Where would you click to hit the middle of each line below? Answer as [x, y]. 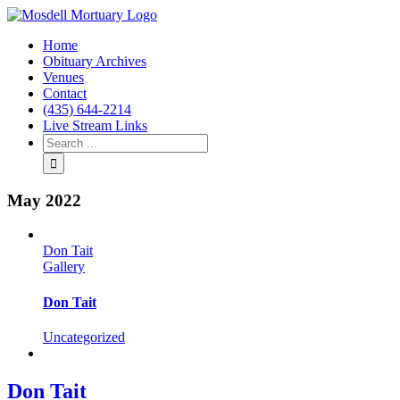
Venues [63, 77]
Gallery [64, 267]
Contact [65, 93]
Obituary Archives [95, 61]
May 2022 [44, 200]
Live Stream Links [95, 125]
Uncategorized [84, 337]
